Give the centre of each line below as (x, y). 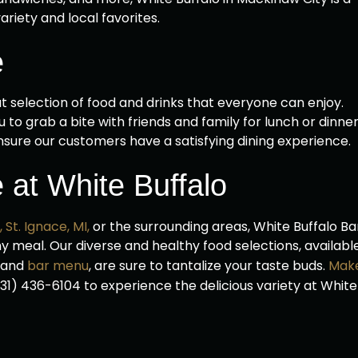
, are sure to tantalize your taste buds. (207, 266)
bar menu (56, 266)
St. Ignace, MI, (48, 227)
